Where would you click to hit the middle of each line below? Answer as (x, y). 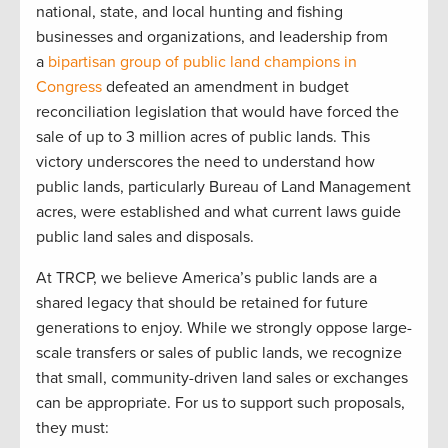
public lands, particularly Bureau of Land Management (223, 186)
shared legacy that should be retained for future (202, 302)
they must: (72, 427)
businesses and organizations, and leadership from (212, 36)
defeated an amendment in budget (225, 86)
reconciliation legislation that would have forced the (217, 111)
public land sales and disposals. (145, 236)
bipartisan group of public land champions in (202, 61)
